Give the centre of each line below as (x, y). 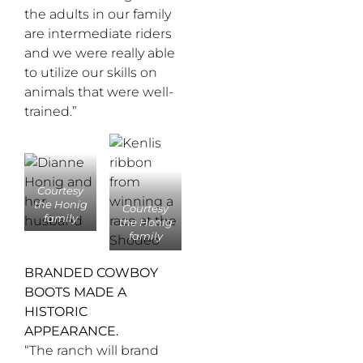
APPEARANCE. (71, 331)
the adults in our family (98, 15)
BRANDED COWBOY (91, 272)
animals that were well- (99, 92)
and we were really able (100, 53)
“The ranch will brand (92, 350)
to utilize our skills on (91, 73)
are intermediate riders (98, 34)
